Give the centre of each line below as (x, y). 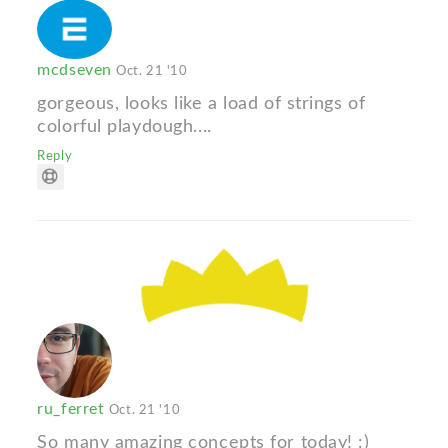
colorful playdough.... (124, 127)
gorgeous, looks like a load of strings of (201, 104)
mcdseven (77, 70)
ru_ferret (73, 408)
